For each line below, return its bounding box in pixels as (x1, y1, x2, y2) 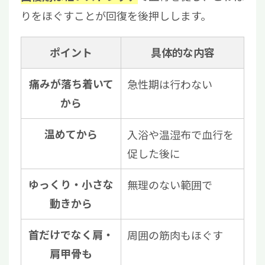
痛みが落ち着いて (28, 76, 114, 92)
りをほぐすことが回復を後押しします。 (21, 8, 211, 24)
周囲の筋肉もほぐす (127, 227, 223, 243)
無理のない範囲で (127, 177, 212, 193)
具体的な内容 (150, 45, 215, 61)
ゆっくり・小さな (28, 177, 114, 193)
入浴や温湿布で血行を (127, 127, 234, 143)
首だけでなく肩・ (28, 227, 114, 243)
